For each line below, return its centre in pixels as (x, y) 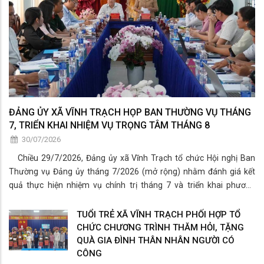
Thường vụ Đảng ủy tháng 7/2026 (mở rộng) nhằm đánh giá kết (132, 172)
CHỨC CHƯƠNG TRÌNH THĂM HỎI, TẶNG (160, 228)
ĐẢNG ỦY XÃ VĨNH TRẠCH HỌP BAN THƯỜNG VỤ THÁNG (130, 113)
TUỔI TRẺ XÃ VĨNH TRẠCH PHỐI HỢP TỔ (159, 215)
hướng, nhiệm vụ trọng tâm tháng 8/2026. (86, 199)
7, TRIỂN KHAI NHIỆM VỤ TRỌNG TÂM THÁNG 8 (109, 126)
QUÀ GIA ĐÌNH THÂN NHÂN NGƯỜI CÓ (156, 241)
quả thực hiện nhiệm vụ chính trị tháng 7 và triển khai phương (132, 185)
